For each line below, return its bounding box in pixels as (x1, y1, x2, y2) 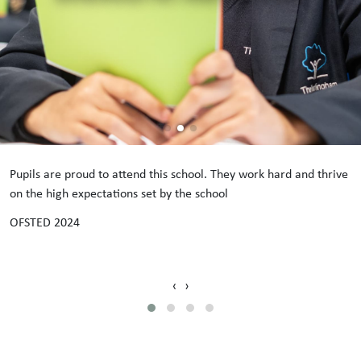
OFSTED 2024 (10, 213, 80, 230)
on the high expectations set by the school (10, 184, 228, 201)
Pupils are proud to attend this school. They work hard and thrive (10, 164, 348, 182)
